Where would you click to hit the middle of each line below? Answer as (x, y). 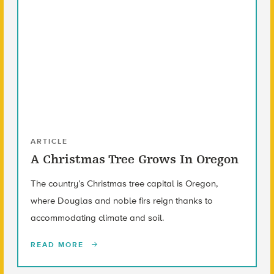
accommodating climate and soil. (97, 217)
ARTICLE (49, 141)
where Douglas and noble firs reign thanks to (121, 200)
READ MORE (58, 244)
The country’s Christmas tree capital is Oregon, (124, 183)
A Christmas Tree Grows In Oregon (134, 159)
